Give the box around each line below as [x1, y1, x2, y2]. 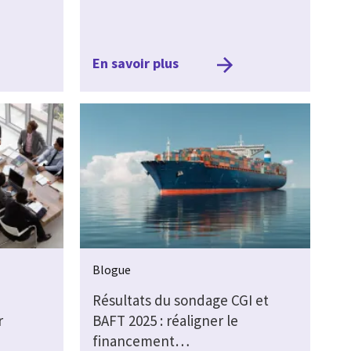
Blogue [92, 261, 131, 277]
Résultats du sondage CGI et [92, 290, 269, 309]
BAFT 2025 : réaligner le [92, 310, 238, 330]
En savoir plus [92, 54, 179, 72]
